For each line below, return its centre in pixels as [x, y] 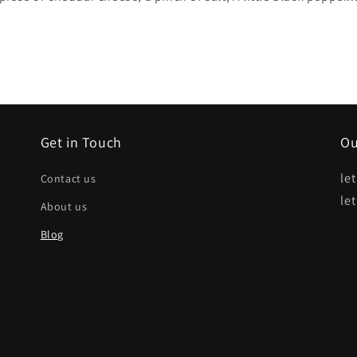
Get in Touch [81, 142]
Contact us [68, 178]
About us [64, 206]
